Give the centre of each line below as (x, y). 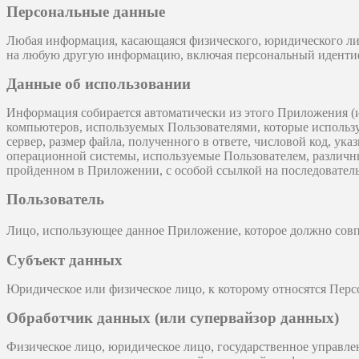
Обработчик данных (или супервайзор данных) (173, 318)
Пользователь (55, 200)
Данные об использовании (99, 84)
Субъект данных (65, 260)
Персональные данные (86, 12)
